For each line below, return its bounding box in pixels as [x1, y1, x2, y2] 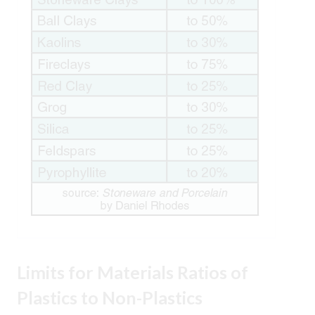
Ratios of [177, 262, 248, 283]
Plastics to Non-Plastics [17, 287, 202, 309]
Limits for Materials [17, 262, 174, 283]
